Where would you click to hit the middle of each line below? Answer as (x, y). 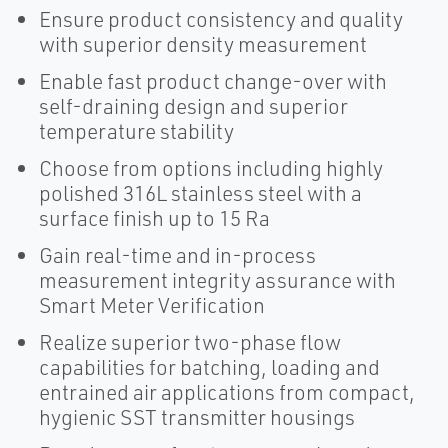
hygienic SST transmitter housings (197, 417)
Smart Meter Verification (152, 305)
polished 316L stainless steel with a (200, 193)
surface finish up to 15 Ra (154, 218)
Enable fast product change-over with (213, 81)
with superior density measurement (203, 44)
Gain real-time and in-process (177, 255)
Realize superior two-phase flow (190, 342)
